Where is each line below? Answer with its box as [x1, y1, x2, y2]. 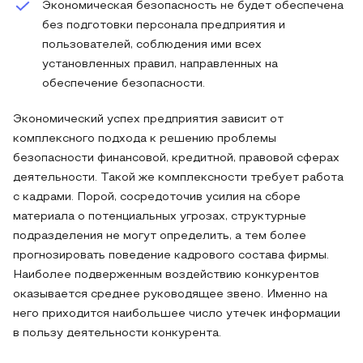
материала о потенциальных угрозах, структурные [13, 211, 306, 222]
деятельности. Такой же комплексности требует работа [13, 173, 344, 183]
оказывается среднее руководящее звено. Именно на [13, 289, 327, 300]
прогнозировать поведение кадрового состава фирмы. [13, 250, 329, 261]
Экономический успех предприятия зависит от [13, 114, 284, 125]
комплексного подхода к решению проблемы [13, 134, 276, 144]
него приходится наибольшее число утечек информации [13, 309, 340, 319]
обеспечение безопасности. [42, 79, 205, 89]
